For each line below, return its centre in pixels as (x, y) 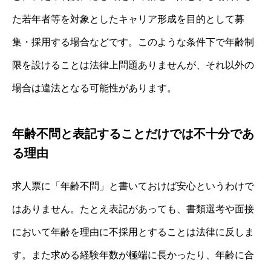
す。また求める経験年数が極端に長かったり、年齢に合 (133, 255)
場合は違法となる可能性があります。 (94, 88)
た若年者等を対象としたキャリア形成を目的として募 (128, 19)
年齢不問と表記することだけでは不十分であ (133, 133)
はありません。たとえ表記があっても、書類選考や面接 (133, 209)
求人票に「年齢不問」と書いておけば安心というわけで (133, 186)
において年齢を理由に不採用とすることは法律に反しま (133, 232)
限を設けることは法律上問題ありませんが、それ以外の (133, 65)
